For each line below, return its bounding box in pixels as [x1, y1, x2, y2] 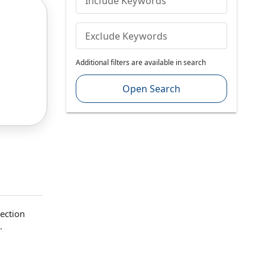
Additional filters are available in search [75, 57, 206, 67]
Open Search [122, 82, 180, 95]
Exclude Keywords [85, 29, 168, 43]
